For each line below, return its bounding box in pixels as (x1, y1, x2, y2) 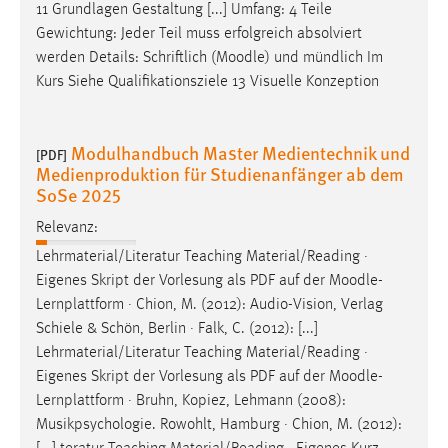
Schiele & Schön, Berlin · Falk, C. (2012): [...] (36, 320, 318, 337)
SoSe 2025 (36, 182, 121, 208)
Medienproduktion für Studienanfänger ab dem (36, 161, 404, 187)
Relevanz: (36, 219, 98, 236)
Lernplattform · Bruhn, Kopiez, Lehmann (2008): (36, 392, 346, 409)
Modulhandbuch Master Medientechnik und (71, 140, 410, 166)
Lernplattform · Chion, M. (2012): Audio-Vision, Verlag (36, 296, 383, 313)
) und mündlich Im (265, 50, 383, 67)
